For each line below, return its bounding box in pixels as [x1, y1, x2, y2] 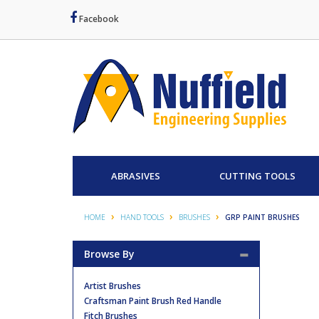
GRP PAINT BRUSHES [225, 212, 300, 222]
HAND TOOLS [120, 212, 164, 222]
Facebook [77, 12, 119, 25]
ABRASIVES [110, 169, 160, 182]
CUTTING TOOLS [219, 169, 296, 182]
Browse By [84, 247, 135, 261]
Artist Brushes [84, 280, 141, 292]
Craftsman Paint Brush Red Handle [84, 295, 221, 307]
